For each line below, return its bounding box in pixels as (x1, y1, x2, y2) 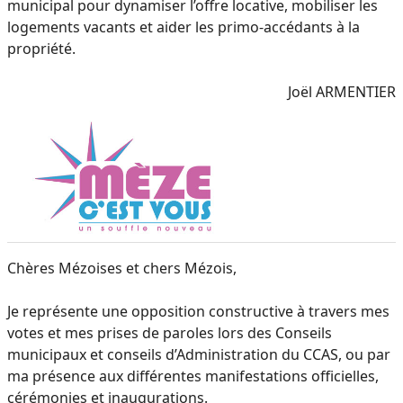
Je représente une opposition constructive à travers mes (7, 300, 390, 321)
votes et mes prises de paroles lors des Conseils (7, 322, 332, 343)
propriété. (7, 38, 76, 58)
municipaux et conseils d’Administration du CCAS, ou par (7, 344, 390, 364)
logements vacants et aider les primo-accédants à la (7, 16, 360, 37)
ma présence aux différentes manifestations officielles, (7, 365, 379, 386)
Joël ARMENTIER (288, 81, 396, 102)
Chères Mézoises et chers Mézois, (7, 257, 237, 278)
